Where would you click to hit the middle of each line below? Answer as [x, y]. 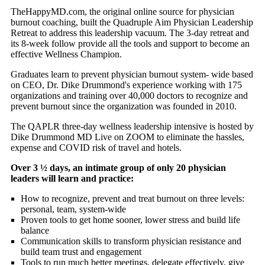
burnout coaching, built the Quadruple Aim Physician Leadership [132, 22]
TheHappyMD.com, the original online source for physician [122, 12]
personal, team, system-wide [73, 209]
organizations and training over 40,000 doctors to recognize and [129, 96]
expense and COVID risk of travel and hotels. [96, 148]
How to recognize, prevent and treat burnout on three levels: [132, 199]
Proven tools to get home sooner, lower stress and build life [130, 220]
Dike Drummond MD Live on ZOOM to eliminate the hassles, [127, 137]
